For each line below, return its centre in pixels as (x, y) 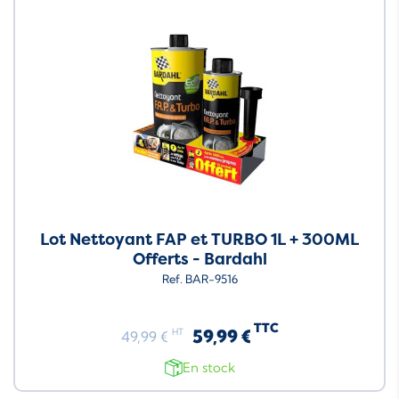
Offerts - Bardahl (199, 259)
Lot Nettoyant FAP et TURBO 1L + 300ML (199, 239)
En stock (208, 368)
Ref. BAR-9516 (199, 278)
